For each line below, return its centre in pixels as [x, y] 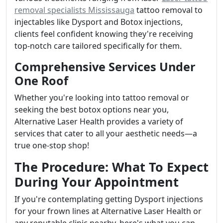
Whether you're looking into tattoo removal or [102, 98]
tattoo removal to [168, 10]
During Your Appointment [97, 182]
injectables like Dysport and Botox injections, [99, 22]
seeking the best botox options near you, [92, 110]
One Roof [41, 81]
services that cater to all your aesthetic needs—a [106, 134]
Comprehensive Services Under [105, 67]
